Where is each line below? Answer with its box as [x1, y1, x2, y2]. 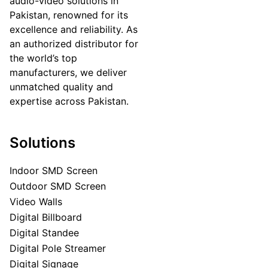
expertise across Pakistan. [10, 95, 129, 107]
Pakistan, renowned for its [10, 8, 128, 21]
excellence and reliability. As [10, 23, 138, 35]
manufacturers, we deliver [10, 66, 127, 78]
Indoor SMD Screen [10, 164, 98, 176]
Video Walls [10, 195, 62, 208]
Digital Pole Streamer [10, 242, 106, 254]
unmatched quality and [10, 80, 113, 93]
